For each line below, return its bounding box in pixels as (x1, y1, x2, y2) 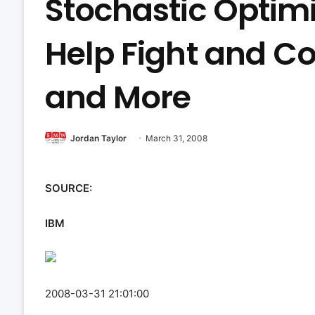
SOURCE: (44, 181, 92, 195)
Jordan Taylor (70, 133, 127, 143)
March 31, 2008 (145, 133, 207, 143)
